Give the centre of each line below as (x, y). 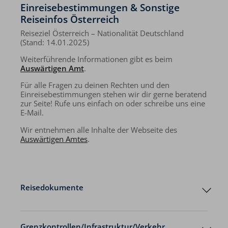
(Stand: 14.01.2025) (55, 42)
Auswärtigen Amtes (54, 139)
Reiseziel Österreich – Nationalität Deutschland (102, 33)
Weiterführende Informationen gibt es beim (96, 59)
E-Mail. (32, 113)
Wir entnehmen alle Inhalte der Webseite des (99, 130)
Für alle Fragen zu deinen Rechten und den (95, 85)
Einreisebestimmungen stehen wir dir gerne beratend (113, 95)
